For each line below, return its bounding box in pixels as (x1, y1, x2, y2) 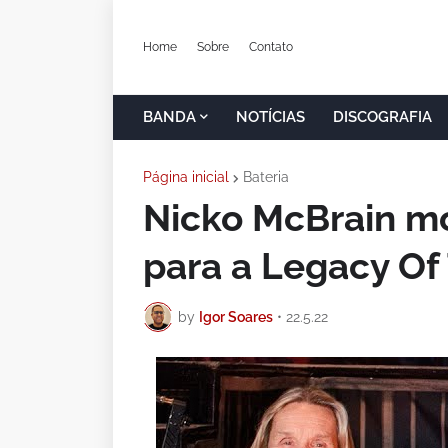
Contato (249, 39, 293, 54)
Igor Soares (199, 308, 273, 325)
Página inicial (143, 169, 229, 185)
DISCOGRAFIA (333, 108, 432, 126)
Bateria (243, 169, 289, 185)
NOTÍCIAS (236, 108, 305, 126)
